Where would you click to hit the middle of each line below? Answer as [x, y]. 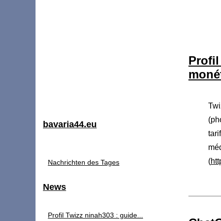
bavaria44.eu [70, 124]
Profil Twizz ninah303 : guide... [95, 215]
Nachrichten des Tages [84, 162]
